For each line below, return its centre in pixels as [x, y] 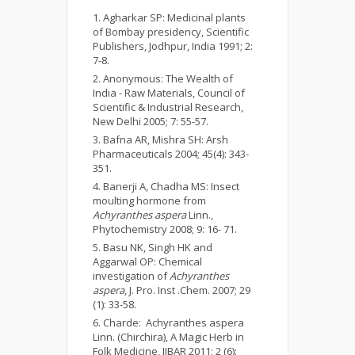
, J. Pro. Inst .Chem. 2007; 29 [187, 290]
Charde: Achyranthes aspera [174, 323]
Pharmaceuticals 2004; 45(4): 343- [171, 154]
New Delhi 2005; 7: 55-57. [151, 122]
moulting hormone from [149, 201]
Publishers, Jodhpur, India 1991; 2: [173, 46]
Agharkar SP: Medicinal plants [174, 18]
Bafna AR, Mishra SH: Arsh [166, 140]
